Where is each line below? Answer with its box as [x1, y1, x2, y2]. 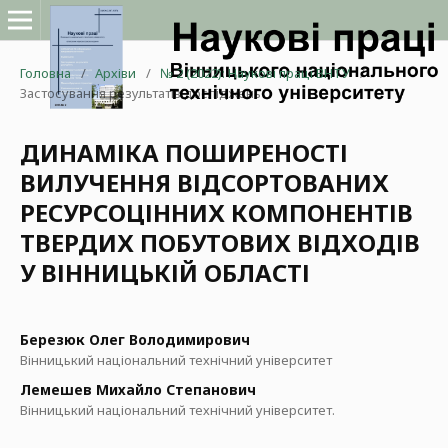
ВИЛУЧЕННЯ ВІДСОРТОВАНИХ [20, 166, 389, 199]
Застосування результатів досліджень [20, 84, 261, 102]
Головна [20, 64, 71, 82]
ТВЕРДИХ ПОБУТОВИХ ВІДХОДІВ [20, 226, 420, 259]
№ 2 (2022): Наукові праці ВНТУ [160, 64, 350, 82]
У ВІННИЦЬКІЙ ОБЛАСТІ [20, 256, 310, 289]
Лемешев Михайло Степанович [20, 380, 256, 399]
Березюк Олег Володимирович [20, 330, 250, 349]
